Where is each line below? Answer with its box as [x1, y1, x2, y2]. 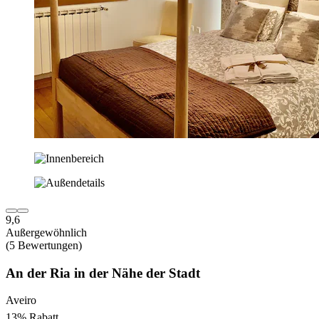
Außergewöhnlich [6, 226, 87, 239]
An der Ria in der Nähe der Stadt [6, 265, 200, 281]
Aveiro [6, 294, 36, 307]
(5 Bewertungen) [6, 239, 82, 251]
